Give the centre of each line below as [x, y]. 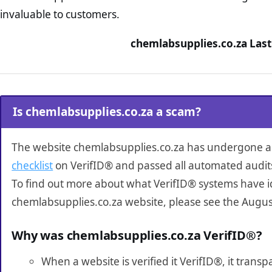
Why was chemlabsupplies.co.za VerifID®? [137, 236]
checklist [32, 166]
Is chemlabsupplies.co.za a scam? [107, 112]
